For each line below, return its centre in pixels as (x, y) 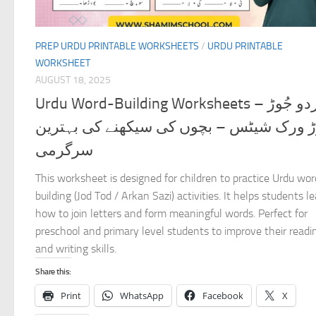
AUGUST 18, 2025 (73, 80)
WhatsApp (142, 295)
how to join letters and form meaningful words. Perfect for (171, 213)
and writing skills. (76, 248)
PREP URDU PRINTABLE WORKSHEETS (117, 47)
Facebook (223, 295)
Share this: (53, 271)
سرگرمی (64, 150)
